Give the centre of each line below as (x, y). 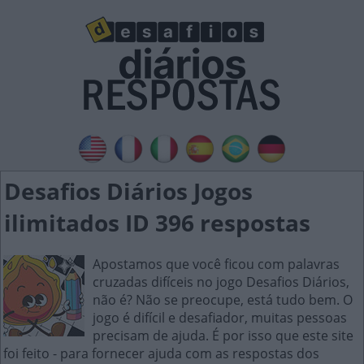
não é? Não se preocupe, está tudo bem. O (223, 300)
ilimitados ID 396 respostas (157, 223)
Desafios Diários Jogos (128, 191)
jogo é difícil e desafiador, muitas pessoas (220, 318)
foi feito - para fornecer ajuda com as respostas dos (161, 353)
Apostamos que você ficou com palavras (216, 264)
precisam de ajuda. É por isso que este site (223, 336)
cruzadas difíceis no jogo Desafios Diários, (221, 282)
